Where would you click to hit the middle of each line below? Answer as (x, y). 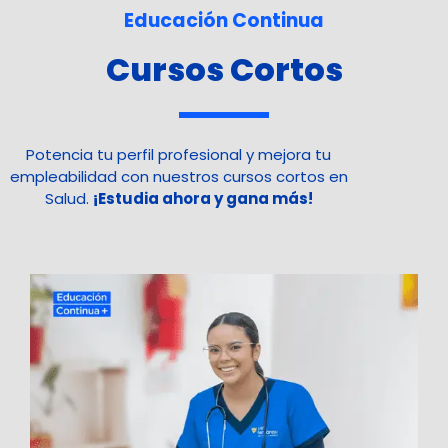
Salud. (68, 198)
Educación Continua (224, 20)
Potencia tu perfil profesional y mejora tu (179, 154)
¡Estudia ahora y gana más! (202, 198)
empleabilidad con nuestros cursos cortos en (178, 176)
